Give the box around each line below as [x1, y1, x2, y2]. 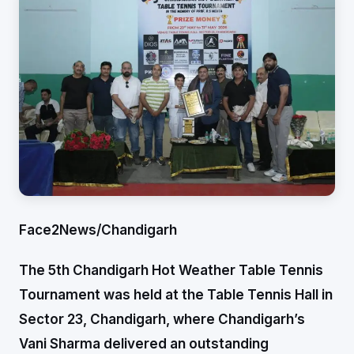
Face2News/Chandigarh [19, 221, 177, 238]
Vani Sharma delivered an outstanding [19, 335, 269, 352]
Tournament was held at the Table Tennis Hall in [19, 286, 333, 303]
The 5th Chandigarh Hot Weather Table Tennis [19, 262, 323, 278]
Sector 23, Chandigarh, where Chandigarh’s [19, 311, 305, 327]
